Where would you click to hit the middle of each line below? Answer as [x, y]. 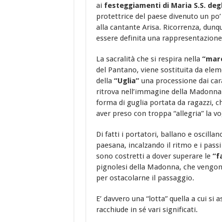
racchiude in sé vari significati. [147, 210]
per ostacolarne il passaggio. [145, 178]
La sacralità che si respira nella [149, 59]
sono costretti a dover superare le [154, 156]
